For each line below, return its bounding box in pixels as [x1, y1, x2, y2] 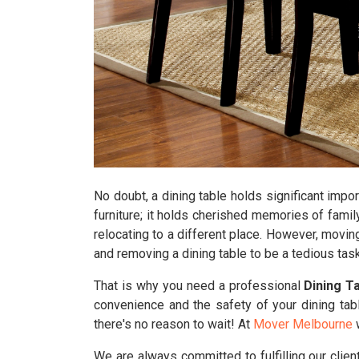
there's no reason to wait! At [94, 317, 253, 332]
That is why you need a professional [94, 278, 305, 293]
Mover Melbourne [253, 317, 353, 332]
